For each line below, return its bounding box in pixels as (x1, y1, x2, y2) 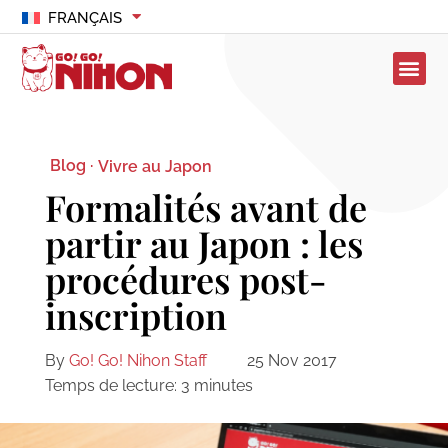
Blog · (49, 156, 93, 176)
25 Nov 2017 (246, 351, 337, 371)
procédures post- (44, 255, 327, 304)
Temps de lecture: (44, 376, 177, 396)
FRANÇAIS (47, 9, 122, 27)
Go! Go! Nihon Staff (68, 351, 207, 371)
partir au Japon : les (44, 219, 363, 268)
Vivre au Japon (97, 156, 212, 176)
